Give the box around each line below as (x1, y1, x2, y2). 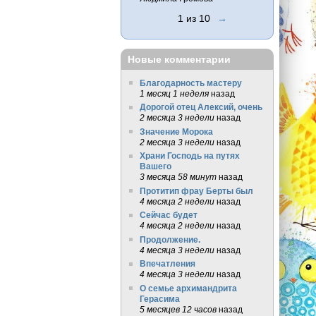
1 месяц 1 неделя (139, 88, 209, 98)
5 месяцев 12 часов (139, 304, 217, 314)
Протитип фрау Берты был (139, 186, 253, 195)
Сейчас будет (139, 210, 197, 220)
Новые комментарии (128, 54, 231, 66)
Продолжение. (139, 234, 200, 244)
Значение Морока (139, 126, 213, 136)
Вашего (139, 162, 171, 171)
